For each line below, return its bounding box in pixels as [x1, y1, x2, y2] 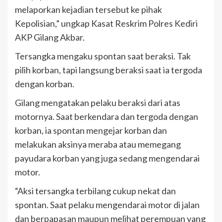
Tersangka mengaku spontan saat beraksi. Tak [15, 51, 191, 61]
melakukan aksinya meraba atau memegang [15, 139, 181, 150]
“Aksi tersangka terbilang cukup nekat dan [15, 185, 176, 196]
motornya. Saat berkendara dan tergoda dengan [15, 111, 198, 122]
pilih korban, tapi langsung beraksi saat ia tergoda [15, 64, 202, 75]
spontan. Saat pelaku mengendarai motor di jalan [15, 199, 200, 210]
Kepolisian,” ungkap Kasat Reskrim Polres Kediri [15, 18, 198, 29]
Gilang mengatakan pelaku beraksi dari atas [15, 97, 180, 108]
